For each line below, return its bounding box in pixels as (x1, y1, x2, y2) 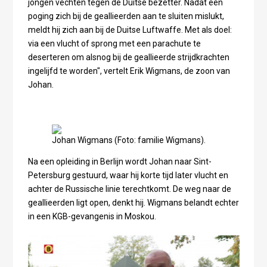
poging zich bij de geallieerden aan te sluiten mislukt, (27, 11, 224, 21)
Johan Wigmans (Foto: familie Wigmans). (51, 135, 206, 145)
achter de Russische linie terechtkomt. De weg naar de (27, 184, 231, 194)
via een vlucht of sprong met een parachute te (27, 38, 201, 48)
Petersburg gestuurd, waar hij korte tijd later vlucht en (27, 170, 228, 180)
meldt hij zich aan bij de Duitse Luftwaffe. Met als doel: (27, 24, 232, 35)
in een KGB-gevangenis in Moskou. (27, 211, 156, 221)
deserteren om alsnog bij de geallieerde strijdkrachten (27, 52, 229, 62)
